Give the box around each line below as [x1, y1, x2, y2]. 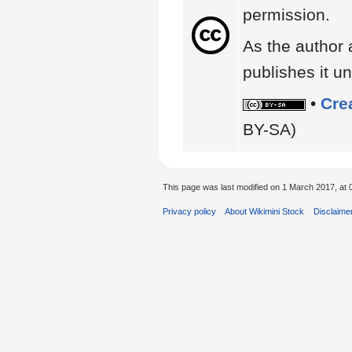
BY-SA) [242, 119, 296, 138]
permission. [242, 5, 330, 24]
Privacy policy [163, 206, 217, 216]
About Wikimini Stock [225, 206, 305, 216]
